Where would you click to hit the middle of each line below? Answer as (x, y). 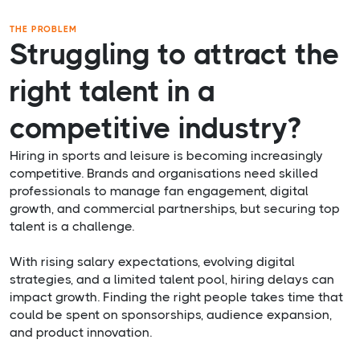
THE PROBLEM (43, 30)
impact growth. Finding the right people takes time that (176, 297)
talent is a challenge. (72, 227)
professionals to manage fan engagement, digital (159, 191)
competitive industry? (155, 129)
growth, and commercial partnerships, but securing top (175, 209)
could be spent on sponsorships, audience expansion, (171, 315)
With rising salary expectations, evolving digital (152, 262)
